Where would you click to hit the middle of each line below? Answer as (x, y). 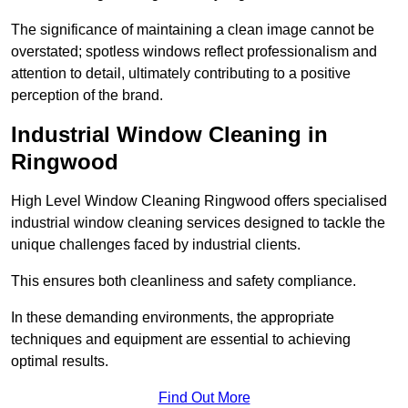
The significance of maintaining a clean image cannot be (193, 30)
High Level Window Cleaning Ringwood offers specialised (199, 201)
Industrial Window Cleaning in (169, 135)
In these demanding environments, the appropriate (173, 318)
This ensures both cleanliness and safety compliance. (184, 281)
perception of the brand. (87, 96)
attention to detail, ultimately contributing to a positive (181, 74)
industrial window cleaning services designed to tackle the (198, 223)
